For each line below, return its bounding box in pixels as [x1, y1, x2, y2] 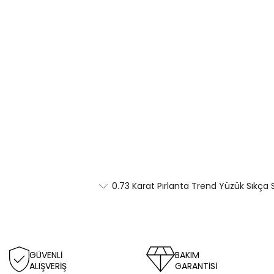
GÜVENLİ [29, 249, 62, 262]
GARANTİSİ [175, 260, 217, 273]
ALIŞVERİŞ [29, 260, 67, 273]
